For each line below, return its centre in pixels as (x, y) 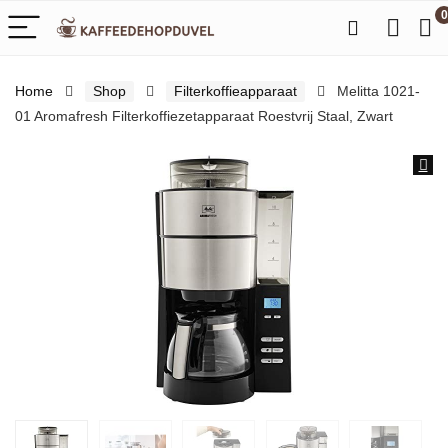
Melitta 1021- (378, 91)
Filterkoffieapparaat (235, 91)
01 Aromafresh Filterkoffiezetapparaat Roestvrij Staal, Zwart (204, 116)
